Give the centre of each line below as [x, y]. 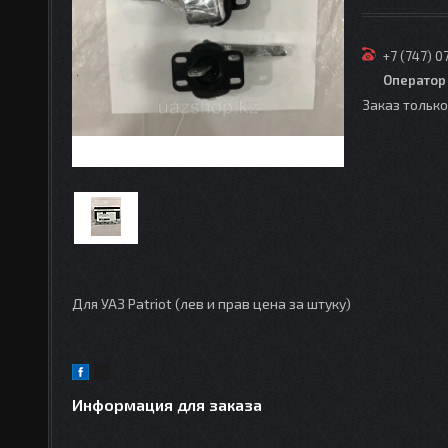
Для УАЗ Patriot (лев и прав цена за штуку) [211, 303]
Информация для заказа [167, 405]
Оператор [414, 80]
